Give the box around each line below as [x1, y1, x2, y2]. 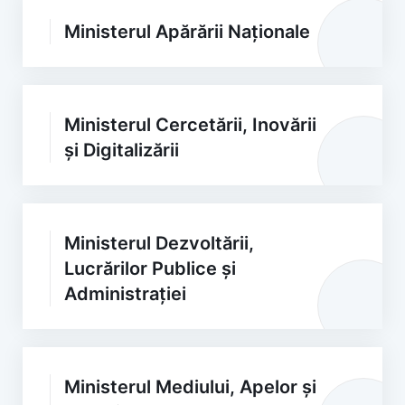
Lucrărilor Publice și [64, 258, 236, 279]
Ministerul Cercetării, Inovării [64, 114, 316, 136]
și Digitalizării [64, 139, 179, 161]
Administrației [64, 283, 186, 305]
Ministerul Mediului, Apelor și [64, 376, 316, 398]
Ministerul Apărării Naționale [64, 21, 310, 42]
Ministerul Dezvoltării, [64, 232, 254, 254]
